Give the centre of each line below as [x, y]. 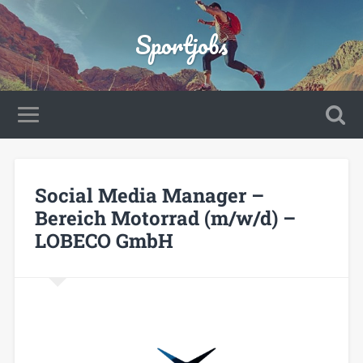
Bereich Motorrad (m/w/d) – [165, 218]
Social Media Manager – [149, 195]
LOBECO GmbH [104, 240]
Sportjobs [181, 45]
